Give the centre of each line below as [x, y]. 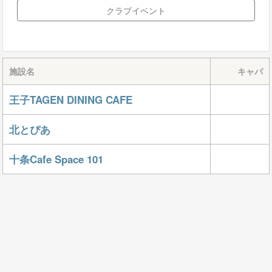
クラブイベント [136, 10]
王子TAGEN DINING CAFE [71, 100]
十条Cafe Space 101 [56, 159]
